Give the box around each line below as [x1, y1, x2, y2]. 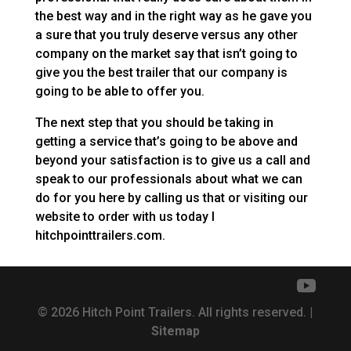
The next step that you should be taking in [34, 115, 273, 131]
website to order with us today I [34, 209, 215, 225]
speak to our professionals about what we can [34, 172, 302, 187]
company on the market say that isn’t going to [34, 46, 298, 62]
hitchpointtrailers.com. [34, 228, 165, 244]
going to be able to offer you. [34, 84, 204, 100]
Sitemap [150, 324, 200, 339]
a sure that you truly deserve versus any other [34, 27, 298, 43]
